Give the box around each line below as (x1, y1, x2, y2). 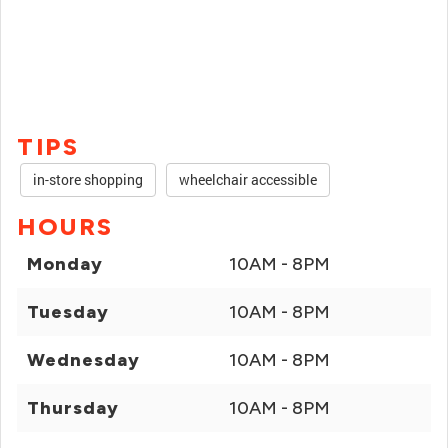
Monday (27, 253, 103, 275)
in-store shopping (33, 170, 143, 189)
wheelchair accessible (179, 170, 317, 189)
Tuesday (27, 301, 109, 323)
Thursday (27, 397, 119, 419)
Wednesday (27, 349, 140, 371)
